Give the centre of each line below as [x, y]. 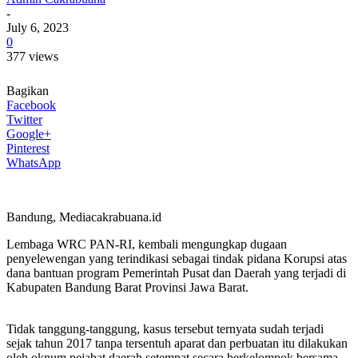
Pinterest [28, 148]
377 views [32, 56]
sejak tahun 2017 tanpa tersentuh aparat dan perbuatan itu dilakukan [177, 343]
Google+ [29, 133]
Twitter [24, 119]
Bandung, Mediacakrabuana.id [84, 217]
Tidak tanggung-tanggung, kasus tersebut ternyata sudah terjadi [165, 328]
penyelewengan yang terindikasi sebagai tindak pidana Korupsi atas [177, 258]
